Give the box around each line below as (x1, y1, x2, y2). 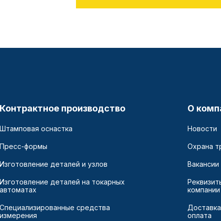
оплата (187, 211, 212, 220)
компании (187, 185, 220, 194)
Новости (187, 124, 217, 133)
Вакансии (187, 160, 219, 169)
